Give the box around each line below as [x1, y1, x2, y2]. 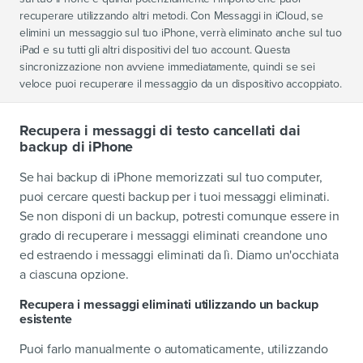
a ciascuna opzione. [19, 267, 129, 284]
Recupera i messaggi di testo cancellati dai [19, 122, 301, 140]
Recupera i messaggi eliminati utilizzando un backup [19, 297, 319, 314]
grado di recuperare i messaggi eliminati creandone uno [19, 228, 327, 245]
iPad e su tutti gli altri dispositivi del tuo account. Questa [19, 43, 291, 58]
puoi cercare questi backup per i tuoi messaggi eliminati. [19, 189, 330, 206]
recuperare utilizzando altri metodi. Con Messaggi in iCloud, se [19, 9, 323, 23]
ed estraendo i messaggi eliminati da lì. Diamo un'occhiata [19, 247, 339, 264]
